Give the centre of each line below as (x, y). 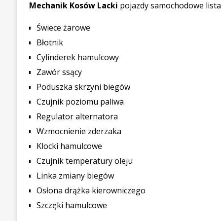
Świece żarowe (63, 28)
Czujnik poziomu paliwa (80, 102)
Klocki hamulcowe (69, 146)
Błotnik (50, 42)
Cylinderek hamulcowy (77, 57)
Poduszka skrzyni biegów (83, 87)
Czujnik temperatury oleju (84, 161)
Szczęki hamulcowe (72, 205)
